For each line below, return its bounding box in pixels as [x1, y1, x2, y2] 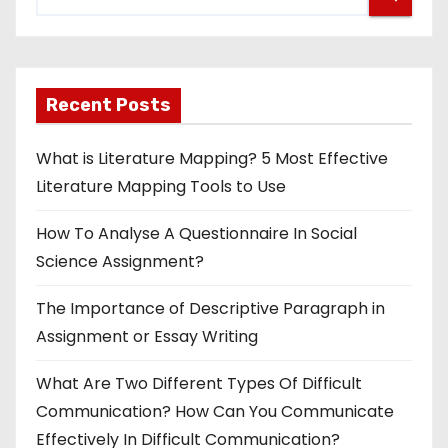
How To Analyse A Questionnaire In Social [36, 221, 357, 245]
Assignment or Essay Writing [36, 324, 258, 348]
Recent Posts [46, 93, 171, 116]
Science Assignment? [36, 249, 204, 273]
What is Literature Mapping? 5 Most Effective [36, 146, 388, 170]
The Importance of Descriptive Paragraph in [36, 296, 385, 320]
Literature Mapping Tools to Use [36, 174, 286, 198]
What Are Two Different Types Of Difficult [36, 371, 362, 395]
